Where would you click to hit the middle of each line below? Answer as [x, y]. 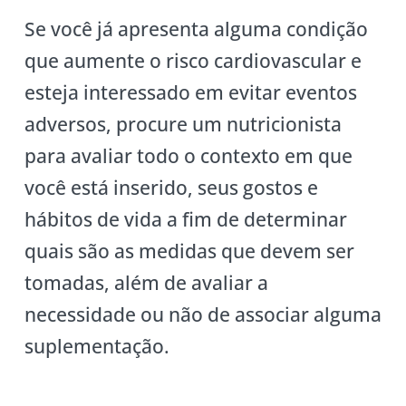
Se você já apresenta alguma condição [196, 29]
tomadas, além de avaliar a [146, 283]
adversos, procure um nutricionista [183, 125]
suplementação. [97, 347]
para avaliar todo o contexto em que [188, 156]
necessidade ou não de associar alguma [203, 315]
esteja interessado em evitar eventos [190, 93]
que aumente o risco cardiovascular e [193, 61]
